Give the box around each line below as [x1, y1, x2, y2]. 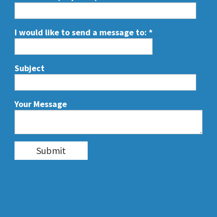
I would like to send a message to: [15, 27, 149, 38]
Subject [15, 62, 45, 74]
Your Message [15, 98, 67, 110]
